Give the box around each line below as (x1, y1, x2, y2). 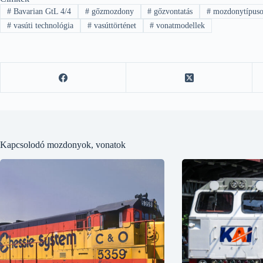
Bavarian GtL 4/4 (11, 6, 71, 16)
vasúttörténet (91, 21, 136, 30)
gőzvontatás (151, 6, 193, 16)
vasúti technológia (11, 21, 73, 30)
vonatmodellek (154, 21, 205, 30)
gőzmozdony (89, 6, 134, 16)
